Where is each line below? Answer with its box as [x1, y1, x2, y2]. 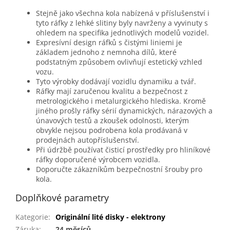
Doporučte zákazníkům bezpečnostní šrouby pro [36, 164, 202, 175]
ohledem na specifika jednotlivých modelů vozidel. [36, 28, 209, 38]
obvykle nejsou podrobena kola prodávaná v [36, 125, 187, 136]
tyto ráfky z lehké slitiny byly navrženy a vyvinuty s [36, 18, 208, 28]
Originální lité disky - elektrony [55, 212, 165, 222]
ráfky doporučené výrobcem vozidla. [36, 155, 160, 165]
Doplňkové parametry [15, 191, 109, 204]
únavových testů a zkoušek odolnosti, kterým [36, 116, 189, 126]
